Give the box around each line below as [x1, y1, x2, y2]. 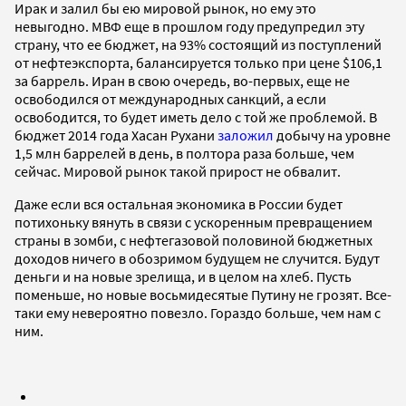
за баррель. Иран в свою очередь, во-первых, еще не [14, 71, 350, 90]
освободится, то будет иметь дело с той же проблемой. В [14, 107, 377, 126]
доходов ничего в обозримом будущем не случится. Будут [14, 248, 380, 267]
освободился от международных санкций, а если [14, 89, 326, 108]
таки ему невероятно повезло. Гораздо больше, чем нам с [14, 303, 381, 322]
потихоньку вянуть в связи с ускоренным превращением [14, 212, 372, 231]
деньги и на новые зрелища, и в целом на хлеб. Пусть [14, 266, 352, 285]
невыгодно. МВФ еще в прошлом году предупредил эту [14, 16, 364, 35]
